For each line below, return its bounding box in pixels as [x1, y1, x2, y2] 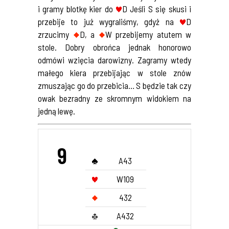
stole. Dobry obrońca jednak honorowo [38, 41, 191, 52]
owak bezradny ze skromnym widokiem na [38, 93, 191, 103]
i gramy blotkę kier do [38, 3, 116, 14]
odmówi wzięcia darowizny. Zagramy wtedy [38, 54, 191, 65]
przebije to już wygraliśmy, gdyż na [38, 16, 179, 27]
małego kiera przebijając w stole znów [38, 67, 191, 78]
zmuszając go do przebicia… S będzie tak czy [38, 80, 191, 90]
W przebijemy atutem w [105, 29, 191, 39]
